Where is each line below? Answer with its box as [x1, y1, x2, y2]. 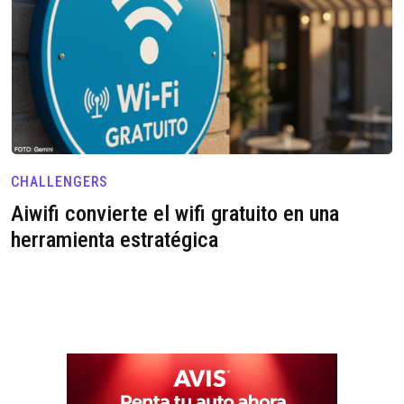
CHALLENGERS [11, 172, 107, 190]
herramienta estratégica [11, 225, 218, 252]
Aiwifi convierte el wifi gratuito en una [11, 199, 339, 226]
